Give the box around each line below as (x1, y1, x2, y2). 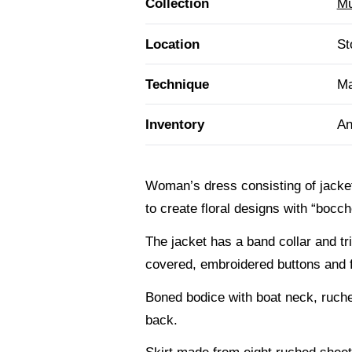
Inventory (145, 116, 205, 132)
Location (145, 36, 200, 52)
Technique (145, 76, 210, 92)
